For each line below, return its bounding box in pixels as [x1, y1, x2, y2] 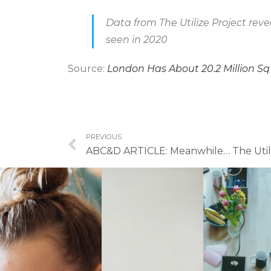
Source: [68, 63, 107, 75]
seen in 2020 [106, 34, 168, 46]
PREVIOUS [86, 132, 122, 142]
